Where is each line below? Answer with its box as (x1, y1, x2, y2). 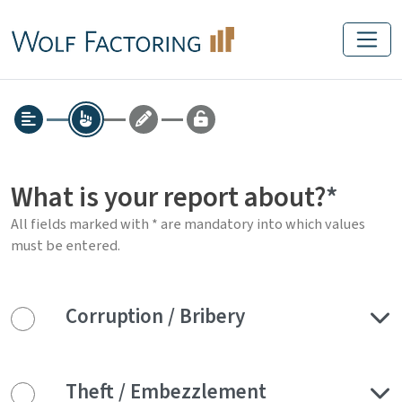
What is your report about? (11, 179, 326, 216)
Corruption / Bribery (66, 302, 245, 331)
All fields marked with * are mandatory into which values (11, 214, 365, 234)
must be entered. (11, 236, 120, 256)
